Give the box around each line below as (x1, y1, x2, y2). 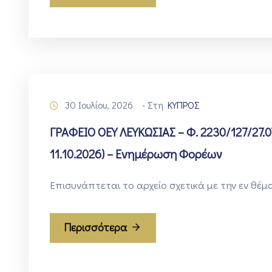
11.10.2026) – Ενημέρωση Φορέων (50, 146, 222, 162)
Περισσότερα (64, 220, 127, 235)
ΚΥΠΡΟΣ (168, 98, 200, 112)
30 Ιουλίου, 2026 (65, 98, 133, 112)
